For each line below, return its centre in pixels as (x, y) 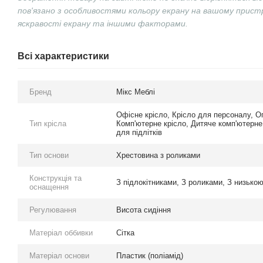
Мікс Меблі (136, 92)
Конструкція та (55, 178)
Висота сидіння (144, 210)
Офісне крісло (142, 115)
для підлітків (139, 133)
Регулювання (53, 210)
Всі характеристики (63, 56)
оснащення (49, 187)
